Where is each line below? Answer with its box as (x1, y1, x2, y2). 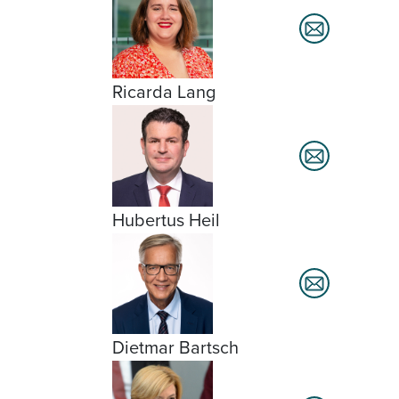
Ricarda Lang (112, 78, 216, 106)
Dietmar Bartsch (112, 333, 239, 361)
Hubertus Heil (112, 206, 220, 233)
